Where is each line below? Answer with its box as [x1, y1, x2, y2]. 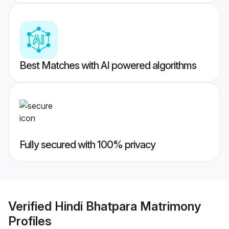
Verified [8, 198, 55, 214]
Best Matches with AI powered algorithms [19, 59, 196, 72]
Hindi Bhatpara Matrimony [55, 198, 201, 214]
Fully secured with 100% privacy [19, 139, 155, 151]
